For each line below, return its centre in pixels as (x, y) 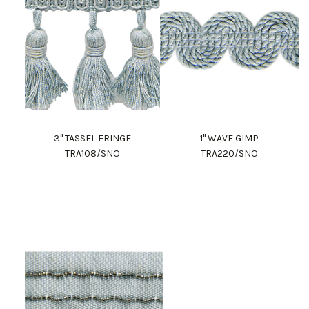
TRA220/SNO (229, 154)
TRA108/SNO (92, 154)
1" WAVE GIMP (229, 139)
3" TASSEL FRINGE (92, 139)
